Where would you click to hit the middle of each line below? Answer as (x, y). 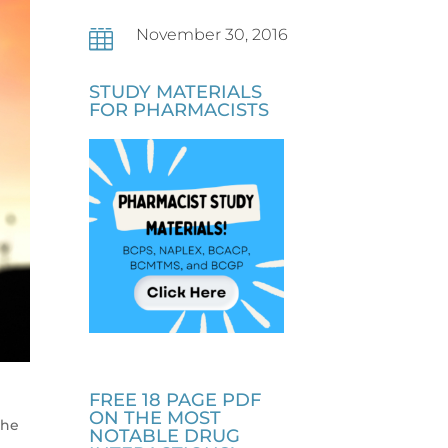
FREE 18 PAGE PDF (175, 400)
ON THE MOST (155, 418)
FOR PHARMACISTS (179, 109)
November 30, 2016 (212, 34)
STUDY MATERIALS (176, 91)
